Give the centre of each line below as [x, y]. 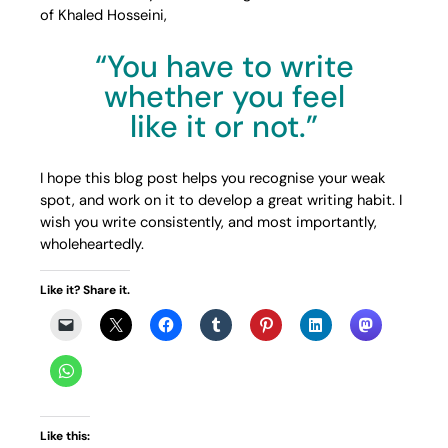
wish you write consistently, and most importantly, [208, 222]
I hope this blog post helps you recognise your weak [212, 178]
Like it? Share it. [85, 289]
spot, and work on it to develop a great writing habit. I [221, 200]
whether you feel [224, 96]
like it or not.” [224, 126]
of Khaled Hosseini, [103, 15]
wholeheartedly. [92, 244]
